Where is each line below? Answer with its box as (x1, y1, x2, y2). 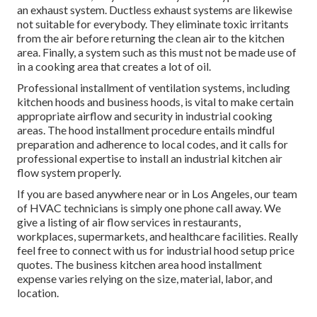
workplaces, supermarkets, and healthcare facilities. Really (17, 229, 298, 243)
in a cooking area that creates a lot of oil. (17, 59, 211, 74)
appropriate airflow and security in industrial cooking (17, 109, 272, 123)
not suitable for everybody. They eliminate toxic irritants (17, 17, 289, 31)
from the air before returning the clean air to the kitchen (17, 31, 284, 45)
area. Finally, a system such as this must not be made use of (17, 45, 296, 59)
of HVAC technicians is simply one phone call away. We (17, 201, 281, 215)
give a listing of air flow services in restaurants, (17, 215, 241, 229)
